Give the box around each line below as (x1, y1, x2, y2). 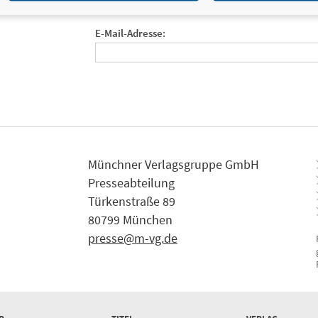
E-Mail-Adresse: (95, 26, 165, 40)
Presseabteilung (88, 174, 175, 191)
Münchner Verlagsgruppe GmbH (88, 155, 259, 172)
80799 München (88, 211, 172, 228)
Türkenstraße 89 (88, 192, 175, 209)
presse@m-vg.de (88, 229, 177, 246)
